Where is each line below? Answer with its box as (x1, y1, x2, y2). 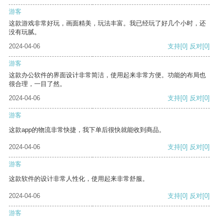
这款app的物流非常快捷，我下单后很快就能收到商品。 (9, 126, 165, 134)
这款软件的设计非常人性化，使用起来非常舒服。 (9, 175, 149, 183)
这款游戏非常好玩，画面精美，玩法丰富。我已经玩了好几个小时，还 (9, 20, 206, 27)
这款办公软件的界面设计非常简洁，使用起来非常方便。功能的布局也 (9, 71, 206, 79)
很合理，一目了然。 (9, 80, 66, 88)
